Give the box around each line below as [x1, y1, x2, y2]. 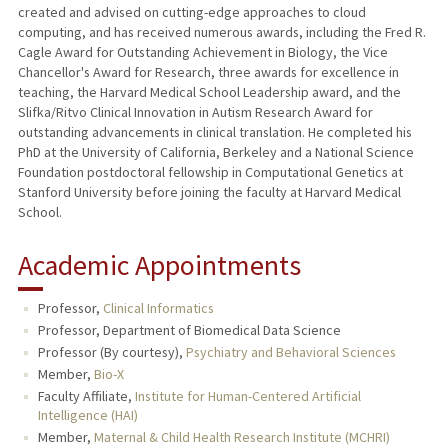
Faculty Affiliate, [37, 387, 135, 406]
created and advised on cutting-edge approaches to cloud [17, 3, 366, 22]
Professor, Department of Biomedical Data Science [37, 321, 341, 340]
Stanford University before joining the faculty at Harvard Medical [17, 183, 401, 202]
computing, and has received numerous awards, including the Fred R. [17, 23, 426, 42]
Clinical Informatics [102, 299, 214, 318]
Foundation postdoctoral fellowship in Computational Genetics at [17, 163, 403, 182]
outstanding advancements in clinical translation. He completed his [17, 123, 412, 142]
